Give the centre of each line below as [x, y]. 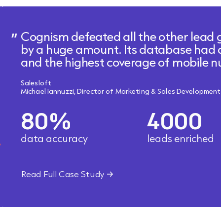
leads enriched [181, 138]
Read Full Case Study [62, 174]
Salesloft [36, 83]
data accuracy [54, 138]
